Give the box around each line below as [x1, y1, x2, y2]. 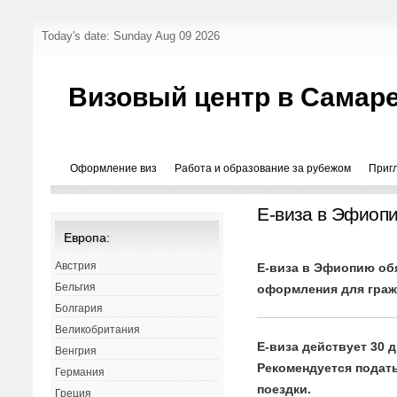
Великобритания [55, 323, 141, 337]
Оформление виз [70, 162, 158, 175]
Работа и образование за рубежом [175, 162, 352, 175]
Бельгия [55, 281, 97, 294]
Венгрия [55, 345, 97, 358]
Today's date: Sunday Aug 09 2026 [42, 29, 221, 43]
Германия [55, 366, 105, 379]
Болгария [55, 302, 104, 315]
